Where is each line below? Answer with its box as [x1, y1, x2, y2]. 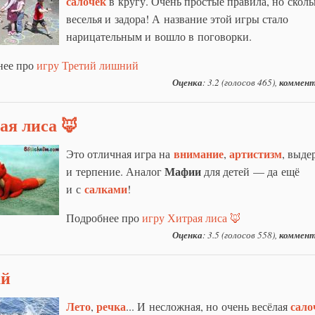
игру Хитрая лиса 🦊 [142, 210, 241, 225]
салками [84, 180, 127, 197]
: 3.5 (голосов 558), [202, 228, 279, 241]
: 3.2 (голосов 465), [202, 75, 279, 89]
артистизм [229, 145, 282, 162]
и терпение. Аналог [66, 163, 165, 179]
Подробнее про [66, 210, 142, 225]
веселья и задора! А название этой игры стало [66, 11, 288, 26]
